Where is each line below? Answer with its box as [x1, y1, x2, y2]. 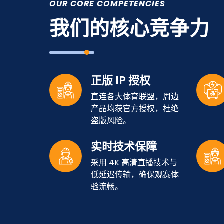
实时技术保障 [91, 139, 157, 154]
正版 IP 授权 [91, 73, 150, 88]
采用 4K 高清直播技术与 [91, 157, 177, 168]
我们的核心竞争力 [49, 14, 209, 42]
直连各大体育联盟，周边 [91, 91, 179, 102]
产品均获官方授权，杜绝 [91, 103, 179, 114]
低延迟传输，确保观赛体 [91, 169, 179, 180]
